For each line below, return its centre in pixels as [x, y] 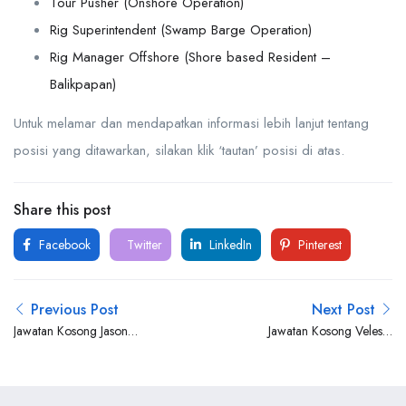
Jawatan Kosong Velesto [330, 331]
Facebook [63, 245]
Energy [374, 351]
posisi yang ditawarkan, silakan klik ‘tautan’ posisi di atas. [179, 150]
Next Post [343, 309]
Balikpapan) [83, 84]
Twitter [143, 245]
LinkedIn [229, 245]
